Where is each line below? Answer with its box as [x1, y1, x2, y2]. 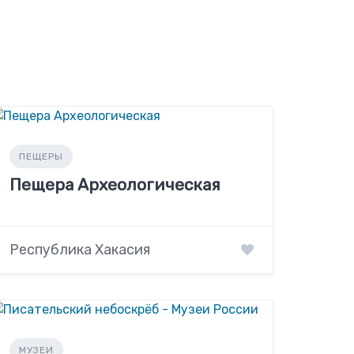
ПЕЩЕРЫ [19, 151, 64, 162]
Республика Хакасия [9, 241, 151, 259]
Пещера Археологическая [9, 175, 221, 194]
